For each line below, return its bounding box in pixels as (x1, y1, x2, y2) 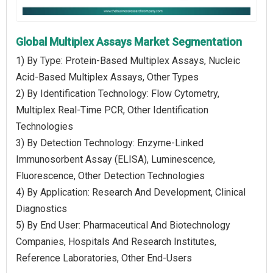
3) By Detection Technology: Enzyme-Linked (16, 136, 204, 149)
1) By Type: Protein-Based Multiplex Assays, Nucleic (16, 54, 240, 66)
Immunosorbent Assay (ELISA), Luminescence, (16, 153, 215, 165)
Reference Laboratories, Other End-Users (16, 252, 192, 264)
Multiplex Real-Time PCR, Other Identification (16, 104, 208, 116)
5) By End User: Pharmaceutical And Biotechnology (16, 219, 230, 231)
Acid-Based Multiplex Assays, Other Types (16, 71, 199, 83)
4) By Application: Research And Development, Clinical (16, 186, 246, 198)
